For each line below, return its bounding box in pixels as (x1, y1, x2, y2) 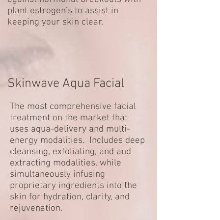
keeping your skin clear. (7, 17, 103, 28)
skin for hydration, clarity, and (10, 192, 130, 203)
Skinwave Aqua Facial (7, 76, 124, 91)
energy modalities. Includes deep (10, 135, 145, 146)
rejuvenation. (10, 203, 62, 214)
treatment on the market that (10, 112, 128, 124)
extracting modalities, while (10, 158, 121, 169)
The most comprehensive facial (10, 101, 136, 112)
